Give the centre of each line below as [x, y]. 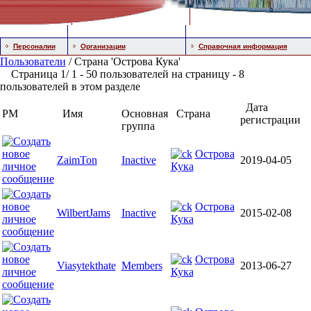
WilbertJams [83, 213]
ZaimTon [77, 160]
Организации [103, 46]
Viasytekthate [86, 266]
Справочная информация [243, 46]
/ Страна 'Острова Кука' [123, 61]
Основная [144, 114]
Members [142, 266]
